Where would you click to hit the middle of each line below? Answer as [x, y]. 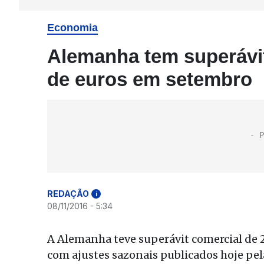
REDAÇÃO [68, 194]
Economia [72, 28]
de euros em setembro [150, 79]
